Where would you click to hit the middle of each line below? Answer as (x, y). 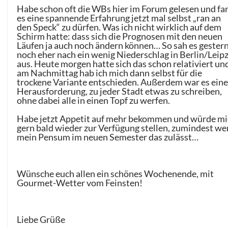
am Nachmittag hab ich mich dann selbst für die (110, 73)
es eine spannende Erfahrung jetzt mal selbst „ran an (119, 18)
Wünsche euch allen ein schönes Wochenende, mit (116, 174)
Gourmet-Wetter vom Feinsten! (80, 183)
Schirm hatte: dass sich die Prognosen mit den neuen (120, 36)
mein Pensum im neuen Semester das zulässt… (108, 137)
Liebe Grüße (41, 220)
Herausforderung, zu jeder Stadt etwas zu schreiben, (120, 91)
